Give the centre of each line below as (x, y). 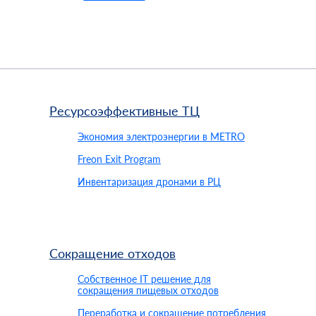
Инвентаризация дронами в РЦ (149, 182)
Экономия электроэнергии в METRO (161, 136)
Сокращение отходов (112, 253)
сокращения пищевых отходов (148, 290)
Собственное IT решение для (144, 279)
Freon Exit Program (119, 159)
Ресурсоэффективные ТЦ (124, 111)
